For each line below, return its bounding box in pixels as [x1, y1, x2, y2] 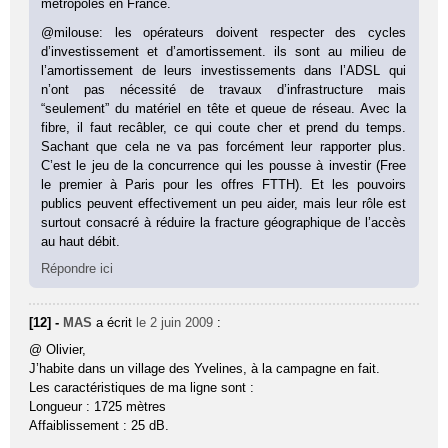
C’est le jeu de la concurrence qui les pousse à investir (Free [41, 157, 406, 173]
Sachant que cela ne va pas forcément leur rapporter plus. [41, 138, 406, 154]
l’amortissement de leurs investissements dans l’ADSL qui [41, 62, 406, 78]
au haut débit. [41, 233, 121, 249]
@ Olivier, [29, 341, 87, 357]
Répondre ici [41, 260, 114, 276]
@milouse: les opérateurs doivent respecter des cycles [41, 24, 406, 40]
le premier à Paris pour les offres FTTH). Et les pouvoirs [41, 176, 406, 192]
